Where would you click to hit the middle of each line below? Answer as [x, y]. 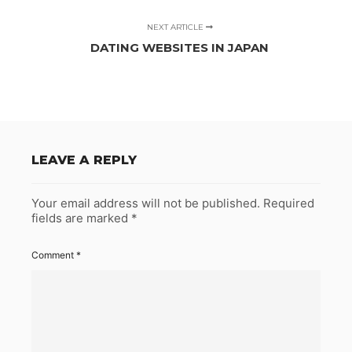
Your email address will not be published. [146, 203]
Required [289, 203]
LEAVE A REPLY [84, 160]
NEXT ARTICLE [176, 27]
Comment [54, 255]
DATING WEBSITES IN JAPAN [180, 48]
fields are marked [81, 218]
